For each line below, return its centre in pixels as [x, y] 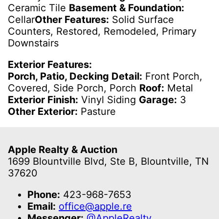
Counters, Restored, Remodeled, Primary [102, 32]
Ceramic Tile [38, 8]
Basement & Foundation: [127, 8]
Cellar [21, 20]
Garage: [158, 100]
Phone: [44, 194]
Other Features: [72, 20]
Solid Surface [142, 20]
